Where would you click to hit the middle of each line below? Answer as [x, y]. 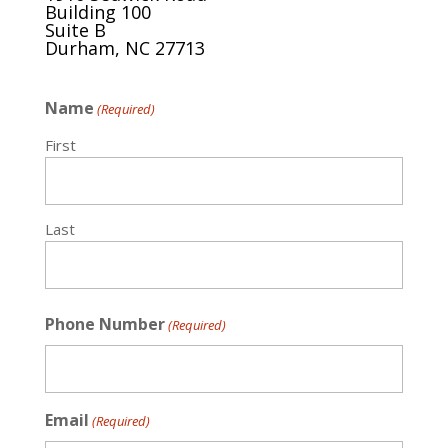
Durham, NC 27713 [124, 47]
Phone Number [104, 323]
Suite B [75, 29]
